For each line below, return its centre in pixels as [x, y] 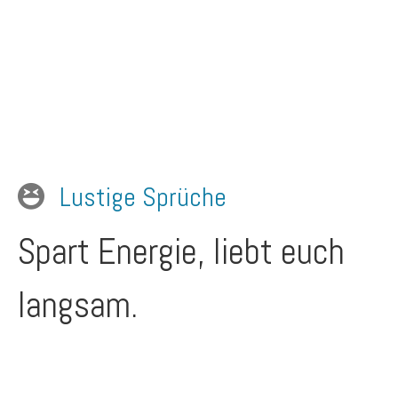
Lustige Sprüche [143, 197]
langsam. [78, 305]
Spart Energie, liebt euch [181, 252]
